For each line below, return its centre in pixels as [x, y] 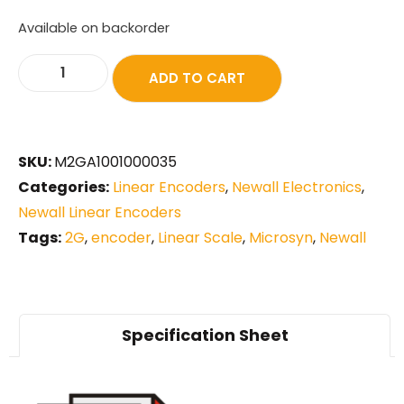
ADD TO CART [197, 78]
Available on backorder [94, 28]
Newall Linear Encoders [100, 212]
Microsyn [281, 237]
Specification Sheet [205, 335]
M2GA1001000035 [115, 161]
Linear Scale [200, 237]
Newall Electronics [297, 187]
